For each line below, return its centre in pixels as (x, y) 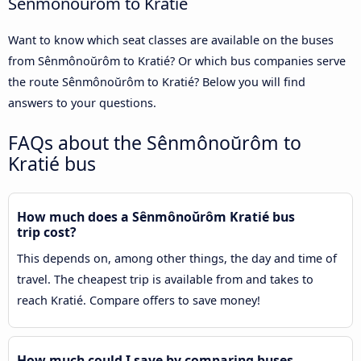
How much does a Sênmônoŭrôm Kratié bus (156, 217)
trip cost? (47, 232)
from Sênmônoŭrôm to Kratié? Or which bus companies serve (177, 61)
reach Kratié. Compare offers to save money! (139, 301)
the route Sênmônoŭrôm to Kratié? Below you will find (157, 82)
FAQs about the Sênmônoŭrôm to (155, 143)
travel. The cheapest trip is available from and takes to (165, 280)
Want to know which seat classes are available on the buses (171, 40)
